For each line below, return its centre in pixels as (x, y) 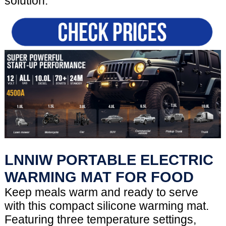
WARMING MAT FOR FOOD (99, 177)
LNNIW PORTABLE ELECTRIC (109, 159)
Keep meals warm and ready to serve (101, 192)
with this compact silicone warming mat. (106, 206)
